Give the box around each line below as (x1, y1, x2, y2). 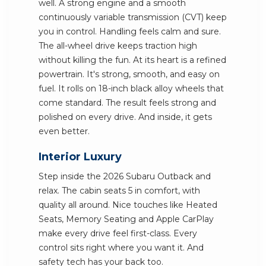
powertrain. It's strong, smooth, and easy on (39, 69, 220, 80)
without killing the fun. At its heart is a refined (39, 55, 226, 65)
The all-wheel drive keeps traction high (39, 40, 197, 51)
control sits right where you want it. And (39, 242, 204, 253)
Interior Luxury (39, 150, 122, 163)
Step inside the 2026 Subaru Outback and (39, 171, 211, 182)
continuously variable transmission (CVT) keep (39, 12, 227, 23)
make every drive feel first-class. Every (39, 228, 197, 239)
